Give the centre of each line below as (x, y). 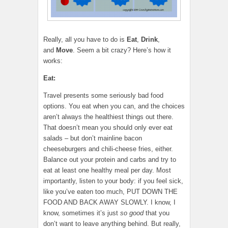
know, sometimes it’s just (82, 213)
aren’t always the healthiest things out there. (108, 117)
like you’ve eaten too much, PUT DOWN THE (110, 192)
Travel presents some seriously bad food (103, 96)
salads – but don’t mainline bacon (93, 138)
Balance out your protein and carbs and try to (110, 160)
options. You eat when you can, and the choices (114, 106)
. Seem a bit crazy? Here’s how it (122, 50)
